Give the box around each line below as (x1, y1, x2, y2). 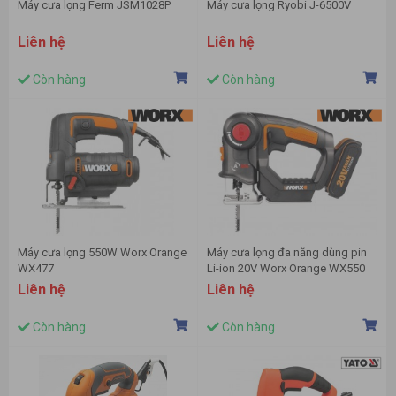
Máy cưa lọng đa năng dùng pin (207, 246, 367, 260)
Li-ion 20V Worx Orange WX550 (207, 262, 365, 276)
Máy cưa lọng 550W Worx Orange (18, 246, 187, 260)
